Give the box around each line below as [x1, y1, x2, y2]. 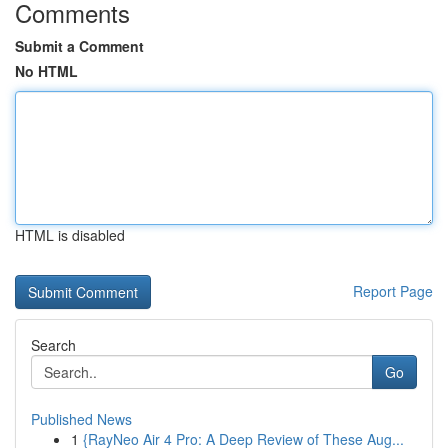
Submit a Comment [15, 36, 144, 56]
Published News [31, 409, 132, 429]
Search [31, 335, 76, 355]
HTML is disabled [15, 225, 125, 245]
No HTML [15, 61, 78, 81]
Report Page [353, 281, 433, 301]
